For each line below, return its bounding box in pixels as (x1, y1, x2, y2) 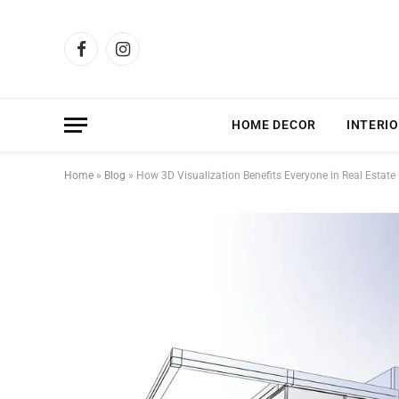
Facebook (79, 49, 134, 64)
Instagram (121, 49, 180, 64)
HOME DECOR (231, 118, 316, 132)
